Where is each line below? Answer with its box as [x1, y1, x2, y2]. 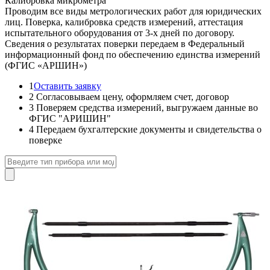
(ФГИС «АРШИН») [5, 60, 87, 71]
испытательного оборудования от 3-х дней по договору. [5, 27, 234, 38]
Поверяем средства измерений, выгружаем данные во [34, 102, 258, 113]
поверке [29, 134, 62, 145]
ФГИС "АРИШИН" [29, 113, 111, 124]
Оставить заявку [34, 80, 101, 91]
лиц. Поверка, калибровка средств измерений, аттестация [5, 16, 243, 27]
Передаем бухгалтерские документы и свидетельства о [34, 124, 262, 134]
